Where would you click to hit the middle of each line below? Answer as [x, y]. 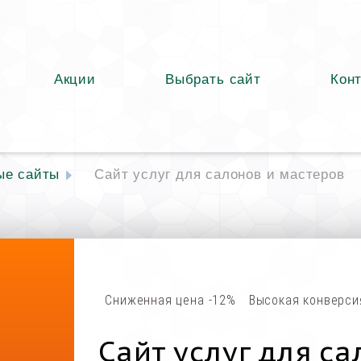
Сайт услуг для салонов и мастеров [220, 174]
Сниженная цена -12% [170, 301]
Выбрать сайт [213, 79]
